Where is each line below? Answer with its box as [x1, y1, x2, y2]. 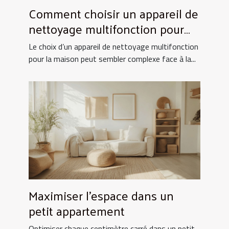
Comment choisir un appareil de [29, 2, 198, 25]
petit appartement [29, 199, 125, 222]
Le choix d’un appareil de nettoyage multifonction [29, 40, 198, 53]
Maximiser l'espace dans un [29, 184, 174, 207]
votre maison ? [29, 33, 106, 56]
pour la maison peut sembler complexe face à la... [29, 53, 196, 65]
